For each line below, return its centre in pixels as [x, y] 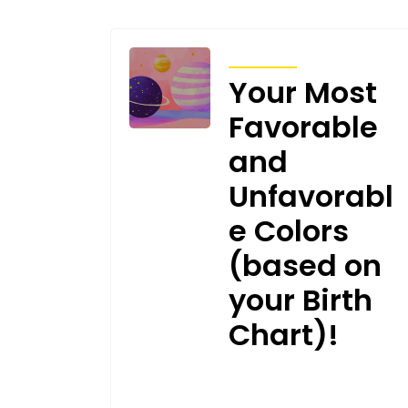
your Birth [300, 300]
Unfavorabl [311, 196]
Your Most [302, 92]
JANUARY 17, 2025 [194, 383]
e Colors [288, 230]
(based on [305, 265]
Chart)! [283, 334]
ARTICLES [262, 55]
